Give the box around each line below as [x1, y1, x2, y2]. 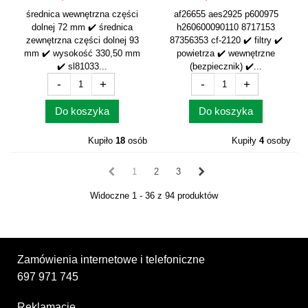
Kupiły [232, 135, 259, 146]
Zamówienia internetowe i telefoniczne [17, 253, 205, 265]
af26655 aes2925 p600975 [173, 9, 278, 20]
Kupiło [88, 135, 115, 146]
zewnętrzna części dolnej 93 [25, 35, 139, 46]
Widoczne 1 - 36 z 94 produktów [90, 190, 218, 201]
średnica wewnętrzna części [26, 9, 138, 20]
